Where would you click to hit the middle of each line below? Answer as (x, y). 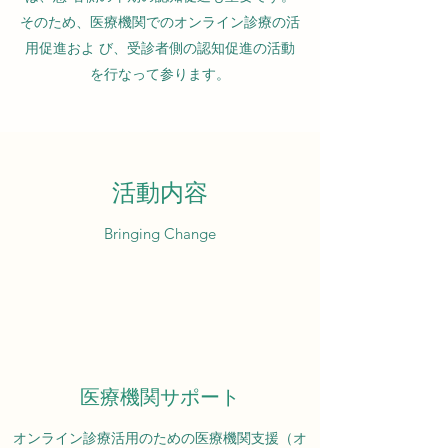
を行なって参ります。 (160, 74)
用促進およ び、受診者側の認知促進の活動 (160, 48)
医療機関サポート (160, 397)
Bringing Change (160, 233)
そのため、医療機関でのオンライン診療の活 (160, 22)
